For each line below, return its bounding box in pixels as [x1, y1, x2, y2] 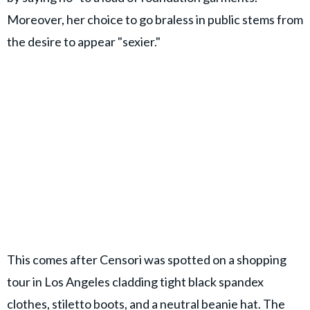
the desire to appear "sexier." [7, 33, 161, 49]
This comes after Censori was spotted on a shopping [7, 252, 286, 268]
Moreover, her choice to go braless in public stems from [7, 11, 303, 27]
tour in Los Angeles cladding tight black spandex [7, 274, 264, 290]
